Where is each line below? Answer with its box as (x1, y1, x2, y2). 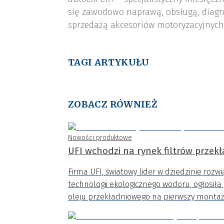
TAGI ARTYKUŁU (68, 56, 149, 68)
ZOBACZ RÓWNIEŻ (68, 98, 158, 110)
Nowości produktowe (68, 133, 132, 142)
